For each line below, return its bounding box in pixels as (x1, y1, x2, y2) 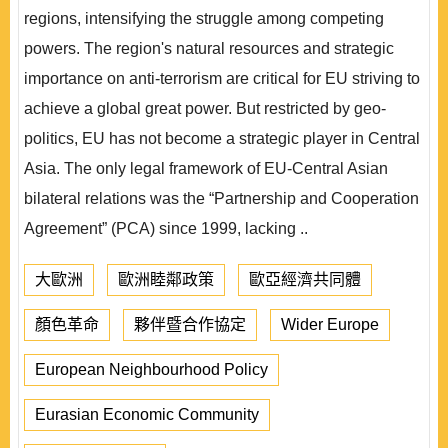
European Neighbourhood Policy (35, 361, 268, 378)
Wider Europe (281, 316, 379, 333)
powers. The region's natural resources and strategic (24, 40, 394, 57)
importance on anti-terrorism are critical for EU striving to (24, 70, 420, 87)
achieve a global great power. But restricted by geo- (24, 100, 386, 117)
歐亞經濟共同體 (249, 271, 361, 288)
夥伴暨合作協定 (134, 316, 246, 333)
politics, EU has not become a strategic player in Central (24, 130, 420, 147)
